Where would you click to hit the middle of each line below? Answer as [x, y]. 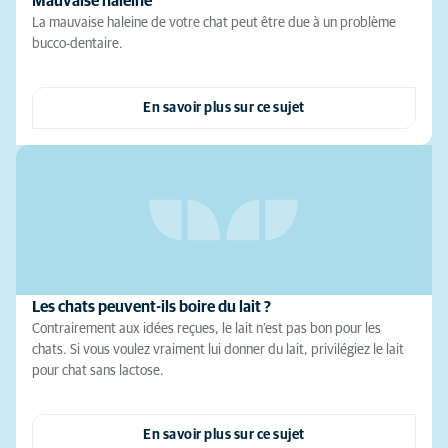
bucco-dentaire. [77, 44]
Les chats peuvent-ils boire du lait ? [151, 307]
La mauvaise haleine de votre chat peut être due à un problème [214, 23]
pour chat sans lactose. [98, 371]
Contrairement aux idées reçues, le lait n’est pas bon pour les [206, 329]
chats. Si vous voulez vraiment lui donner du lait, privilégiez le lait [218, 350]
